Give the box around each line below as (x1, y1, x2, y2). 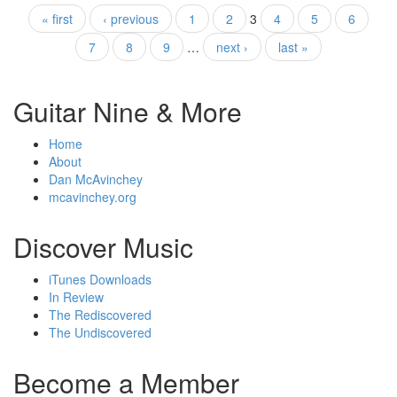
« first (42, 10, 73, 28)
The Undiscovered (49, 323, 152, 342)
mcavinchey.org (49, 188, 136, 206)
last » (278, 38, 308, 57)
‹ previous (103, 10, 159, 28)
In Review (49, 288, 104, 307)
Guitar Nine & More (13, 92, 242, 131)
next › (216, 38, 248, 57)
